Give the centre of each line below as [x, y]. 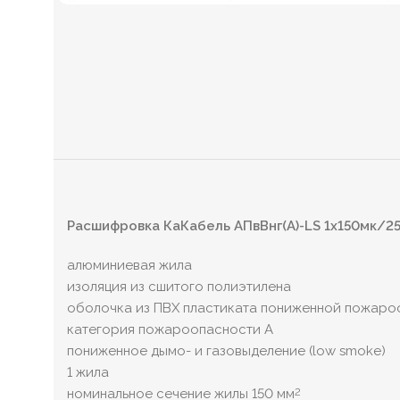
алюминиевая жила [129, 266]
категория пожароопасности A [170, 330]
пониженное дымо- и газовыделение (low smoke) [226, 351]
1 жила [88, 373]
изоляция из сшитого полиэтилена [179, 287]
